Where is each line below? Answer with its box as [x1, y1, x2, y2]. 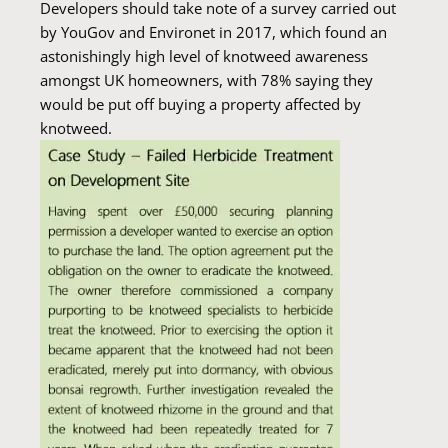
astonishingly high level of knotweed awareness [40, 46, 368, 66]
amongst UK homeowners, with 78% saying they [40, 70, 373, 90]
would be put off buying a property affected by [40, 94, 361, 114]
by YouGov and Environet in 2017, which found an [40, 22, 387, 42]
